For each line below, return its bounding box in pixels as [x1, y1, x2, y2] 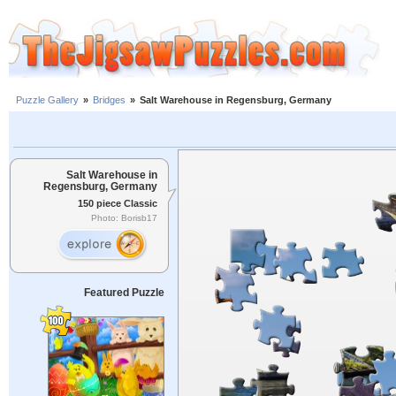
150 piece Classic [78, 197, 157, 209]
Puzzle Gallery [16, 95, 79, 106]
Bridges [93, 95, 126, 106]
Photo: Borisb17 [91, 213, 157, 224]
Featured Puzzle [83, 286, 164, 299]
